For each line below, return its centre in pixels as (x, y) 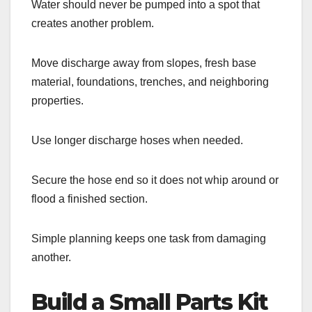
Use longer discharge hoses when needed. (137, 140)
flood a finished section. (89, 198)
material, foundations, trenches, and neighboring (150, 81)
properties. (57, 100)
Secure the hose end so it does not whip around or (155, 180)
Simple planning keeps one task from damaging (149, 238)
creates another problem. (93, 23)
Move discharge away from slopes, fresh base (144, 63)
